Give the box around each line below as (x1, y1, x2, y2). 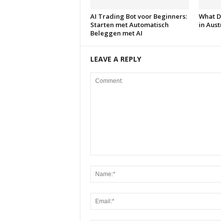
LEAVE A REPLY (90, 54, 141, 64)
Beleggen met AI (90, 29, 143, 37)
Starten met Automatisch (90, 20, 169, 29)
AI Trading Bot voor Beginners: (90, 12, 187, 21)
